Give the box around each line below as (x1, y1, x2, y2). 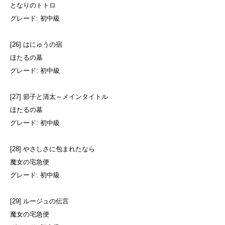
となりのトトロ (10, 2, 56, 10)
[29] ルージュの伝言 (10, 197, 69, 205)
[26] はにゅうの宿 (10, 41, 62, 49)
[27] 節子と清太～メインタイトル (10, 93, 108, 101)
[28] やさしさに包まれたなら (10, 145, 95, 153)
